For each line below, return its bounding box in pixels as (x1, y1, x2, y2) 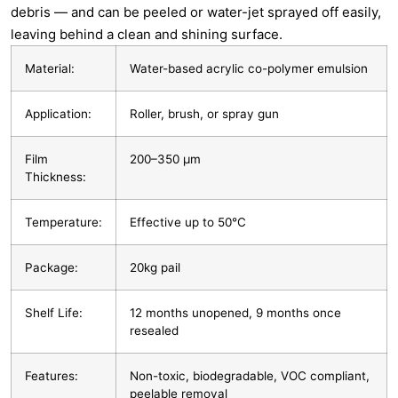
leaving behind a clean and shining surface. (11, 26, 283, 44)
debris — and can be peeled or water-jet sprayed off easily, (11, 4, 381, 21)
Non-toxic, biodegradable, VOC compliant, (130, 369, 370, 384)
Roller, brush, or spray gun (130, 107, 279, 122)
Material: (25, 61, 75, 76)
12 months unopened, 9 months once (130, 306, 341, 321)
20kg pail (130, 260, 180, 275)
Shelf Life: (25, 306, 83, 321)
